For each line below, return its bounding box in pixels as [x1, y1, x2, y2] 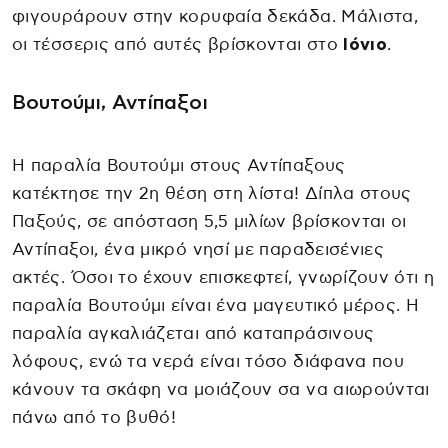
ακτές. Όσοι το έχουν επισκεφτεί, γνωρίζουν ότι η [12, 269, 435, 287]
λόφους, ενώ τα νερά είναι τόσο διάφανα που [12, 353, 405, 371]
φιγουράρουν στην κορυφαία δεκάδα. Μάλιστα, [12, 8, 419, 26]
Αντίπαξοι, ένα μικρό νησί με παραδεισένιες [12, 241, 385, 259]
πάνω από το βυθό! [12, 409, 177, 427]
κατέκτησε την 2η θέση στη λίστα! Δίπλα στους [12, 185, 412, 203]
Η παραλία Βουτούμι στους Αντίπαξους [12, 157, 346, 175]
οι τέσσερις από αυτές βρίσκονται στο [12, 36, 344, 54]
